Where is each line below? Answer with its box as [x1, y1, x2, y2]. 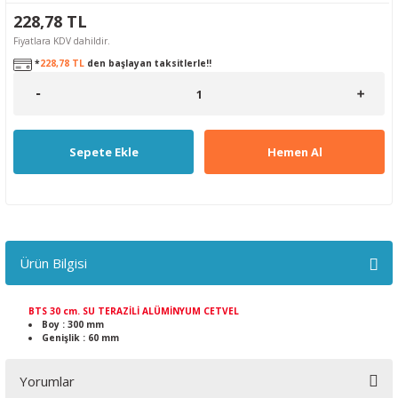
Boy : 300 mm [42, 318, 105, 330]
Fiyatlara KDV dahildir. [13, 35, 110, 47]
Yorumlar [20, 372, 75, 390]
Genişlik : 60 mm [42, 331, 120, 344]
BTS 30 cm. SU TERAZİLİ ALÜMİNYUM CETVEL [28, 305, 239, 317]
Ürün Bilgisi [20, 254, 87, 272]
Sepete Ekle [68, 144, 139, 160]
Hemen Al [267, 144, 322, 160]
